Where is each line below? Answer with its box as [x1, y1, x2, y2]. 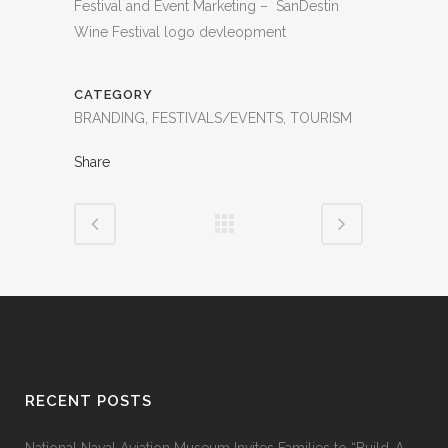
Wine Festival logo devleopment [74, 24, 286, 41]
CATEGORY [74, 87, 153, 103]
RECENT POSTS [25, 392, 152, 411]
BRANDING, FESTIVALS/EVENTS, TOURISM [74, 110, 352, 127]
